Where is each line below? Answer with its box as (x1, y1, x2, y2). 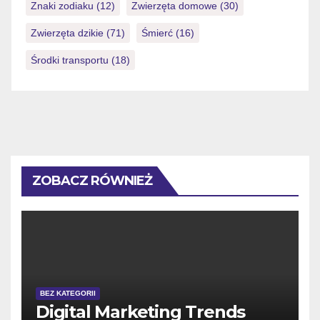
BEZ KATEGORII (40, 289, 96, 297)
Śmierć (141, 26, 173, 39)
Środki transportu (31, 54, 109, 66)
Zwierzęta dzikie (31, 26, 104, 39)
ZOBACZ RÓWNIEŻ (32, 172, 153, 189)
